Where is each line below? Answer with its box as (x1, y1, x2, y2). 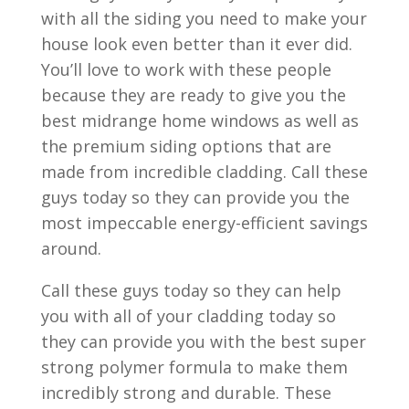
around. (40, 236, 101, 259)
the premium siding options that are (40, 134, 331, 157)
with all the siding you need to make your (40, 6, 367, 29)
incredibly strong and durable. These (40, 381, 331, 404)
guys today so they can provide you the (40, 185, 350, 208)
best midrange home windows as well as (40, 109, 359, 131)
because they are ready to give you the (40, 83, 346, 106)
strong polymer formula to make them (40, 355, 348, 378)
